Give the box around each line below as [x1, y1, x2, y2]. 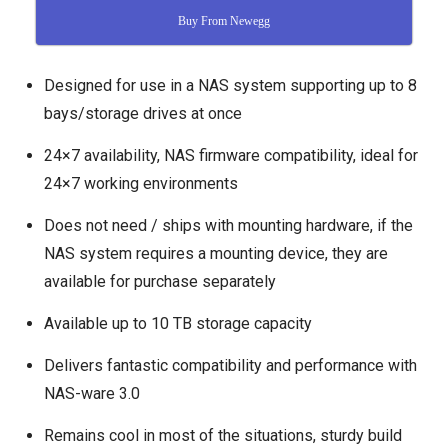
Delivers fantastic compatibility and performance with [43, 356, 417, 376]
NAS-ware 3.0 [43, 384, 140, 404]
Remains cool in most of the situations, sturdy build [43, 426, 402, 446]
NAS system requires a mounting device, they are [43, 244, 388, 264]
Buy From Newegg [178, 14, 270, 29]
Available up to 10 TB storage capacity [43, 314, 312, 334]
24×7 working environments [43, 174, 238, 194]
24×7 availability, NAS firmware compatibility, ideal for [43, 146, 418, 166]
